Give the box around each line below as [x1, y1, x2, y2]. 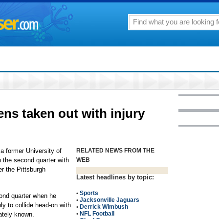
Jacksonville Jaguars [80, 197, 139, 203]
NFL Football [80, 210, 114, 217]
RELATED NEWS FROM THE [76, 147, 154, 154]
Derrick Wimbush [80, 203, 128, 210]
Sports [80, 190, 98, 197]
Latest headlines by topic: [76, 174, 154, 181]
